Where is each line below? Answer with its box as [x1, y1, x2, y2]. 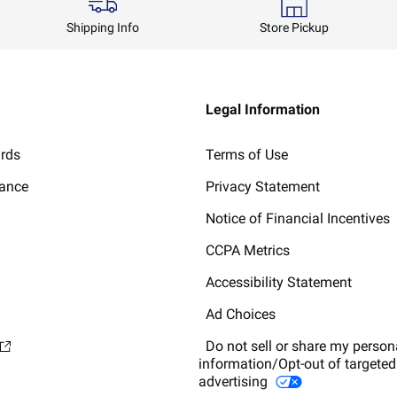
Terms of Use [206, 145, 288, 163]
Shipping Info [66, 19, 139, 35]
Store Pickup [260, 19, 329, 35]
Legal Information [206, 100, 320, 118]
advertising [198, 372, 271, 390]
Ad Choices [206, 305, 276, 323]
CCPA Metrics [206, 241, 290, 259]
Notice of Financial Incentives [206, 209, 390, 227]
